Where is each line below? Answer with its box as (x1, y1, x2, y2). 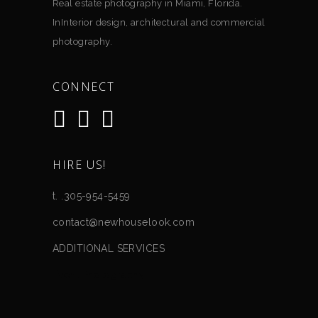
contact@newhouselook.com (53, 216, 195, 228)
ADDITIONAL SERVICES (53, 242, 165, 254)
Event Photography (53, 268, 146, 280)
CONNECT (53, 79, 115, 95)
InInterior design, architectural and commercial (53, 17, 265, 28)
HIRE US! (53, 156, 106, 172)
